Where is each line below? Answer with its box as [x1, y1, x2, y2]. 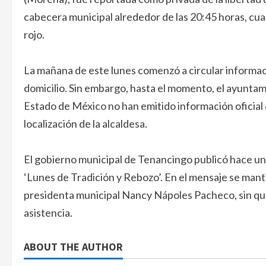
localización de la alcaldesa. [24, 117, 147, 131]
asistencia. [24, 206, 72, 220]
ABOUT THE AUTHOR [24, 240, 123, 254]
